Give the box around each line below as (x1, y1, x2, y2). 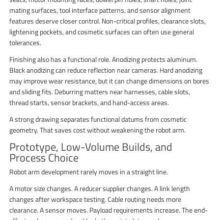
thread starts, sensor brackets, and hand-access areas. (9, 97, 169, 108)
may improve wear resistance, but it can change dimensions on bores (9, 75, 210, 86)
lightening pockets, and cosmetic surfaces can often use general (9, 26, 194, 37)
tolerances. (9, 37, 42, 48)
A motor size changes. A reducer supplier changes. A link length (9, 183, 191, 193)
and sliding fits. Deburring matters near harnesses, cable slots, (9, 86, 191, 97)
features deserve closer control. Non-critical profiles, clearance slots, (9, 15, 206, 26)
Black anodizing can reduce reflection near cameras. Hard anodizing (9, 64, 203, 75)
